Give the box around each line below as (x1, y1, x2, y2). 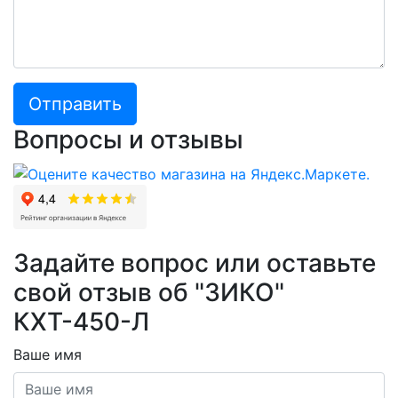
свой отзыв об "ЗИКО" (13, 276, 284, 307)
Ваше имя (13, 345, 82, 363)
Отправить (28, 93, 122, 115)
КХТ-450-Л (13, 306, 149, 337)
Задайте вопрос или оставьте (13, 247, 376, 278)
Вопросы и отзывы (13, 124, 243, 155)
